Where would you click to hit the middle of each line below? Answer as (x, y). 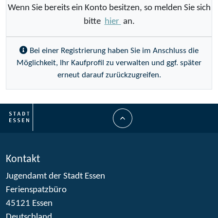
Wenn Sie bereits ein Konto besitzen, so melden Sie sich (109, 8)
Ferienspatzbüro (36, 190)
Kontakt (23, 159)
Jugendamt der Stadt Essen (55, 176)
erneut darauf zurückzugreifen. (109, 75)
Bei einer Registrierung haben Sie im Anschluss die (113, 51)
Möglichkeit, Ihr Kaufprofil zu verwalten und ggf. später (109, 63)
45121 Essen (29, 203)
